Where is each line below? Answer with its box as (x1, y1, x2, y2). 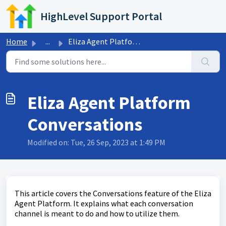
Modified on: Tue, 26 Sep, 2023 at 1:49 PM (27, 137, 165, 147)
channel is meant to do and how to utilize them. (15, 208, 180, 218)
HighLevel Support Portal (40, 9, 162, 23)
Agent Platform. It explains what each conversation (15, 198, 193, 208)
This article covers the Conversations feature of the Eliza (15, 188, 211, 198)
